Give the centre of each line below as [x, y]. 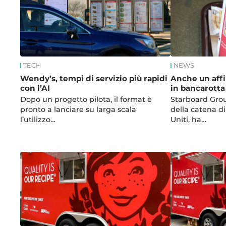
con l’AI [35, 88]
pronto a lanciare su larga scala [78, 110]
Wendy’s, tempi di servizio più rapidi [94, 79]
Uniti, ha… [188, 120]
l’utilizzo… [38, 120]
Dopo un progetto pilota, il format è [86, 100]
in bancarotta [197, 88]
